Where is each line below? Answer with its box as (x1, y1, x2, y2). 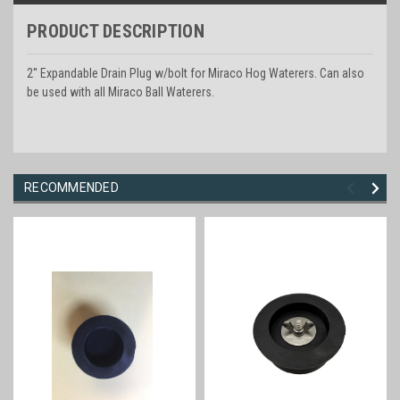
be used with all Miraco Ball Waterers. (27, 84, 214, 99)
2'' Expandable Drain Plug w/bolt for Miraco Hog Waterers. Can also (27, 65, 364, 80)
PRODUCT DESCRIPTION (27, 20, 204, 42)
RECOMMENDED (24, 179, 119, 195)
